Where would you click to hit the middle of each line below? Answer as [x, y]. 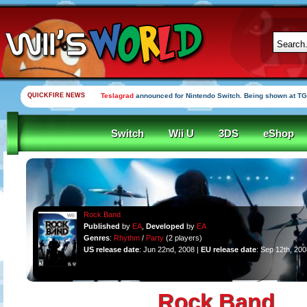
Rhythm [126, 238]
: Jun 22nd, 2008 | [170, 249]
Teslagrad [117, 96]
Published [101, 226]
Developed [165, 226]
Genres [96, 238]
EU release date [228, 249]
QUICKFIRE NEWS [56, 95]
